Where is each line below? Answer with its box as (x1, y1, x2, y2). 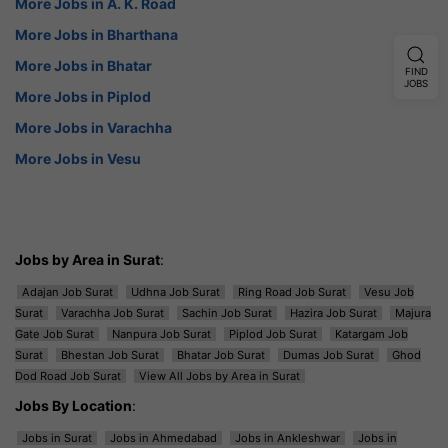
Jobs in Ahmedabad (110, 430, 217, 445)
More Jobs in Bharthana (15, 25, 178, 43)
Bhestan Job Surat (61, 347, 159, 362)
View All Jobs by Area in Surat (139, 368, 300, 383)
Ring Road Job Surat (238, 284, 346, 299)
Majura (395, 305, 431, 320)
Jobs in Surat (22, 430, 92, 445)
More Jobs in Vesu (15, 149, 141, 167)
